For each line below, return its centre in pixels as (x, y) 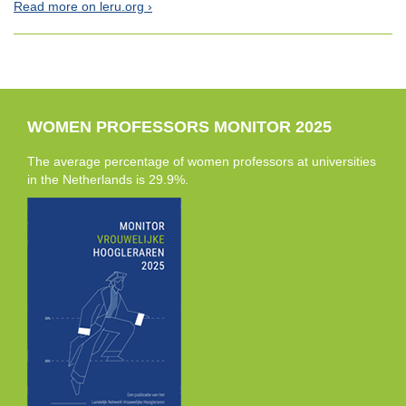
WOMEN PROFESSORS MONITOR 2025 (179, 127)
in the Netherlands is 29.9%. (108, 179)
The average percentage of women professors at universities (202, 161)
